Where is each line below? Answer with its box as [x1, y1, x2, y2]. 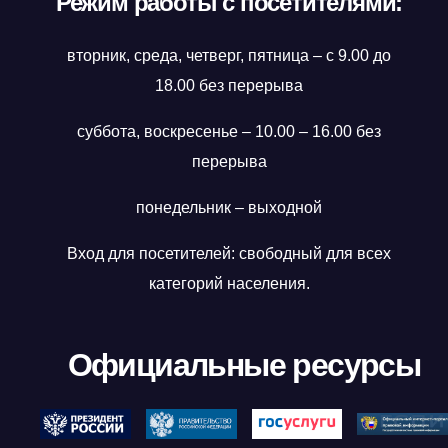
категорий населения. [148, 274, 310, 292]
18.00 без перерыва [155, 76, 303, 94]
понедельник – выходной [136, 198, 322, 216]
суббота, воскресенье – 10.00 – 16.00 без [77, 122, 381, 140]
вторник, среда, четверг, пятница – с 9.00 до [67, 46, 391, 64]
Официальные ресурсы [67, 346, 421, 383]
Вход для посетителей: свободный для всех [67, 244, 391, 262]
